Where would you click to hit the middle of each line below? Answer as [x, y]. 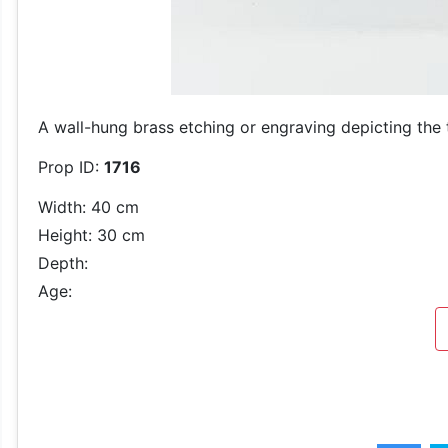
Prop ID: [71, 167]
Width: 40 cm [88, 207]
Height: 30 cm [91, 235]
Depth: [63, 263]
